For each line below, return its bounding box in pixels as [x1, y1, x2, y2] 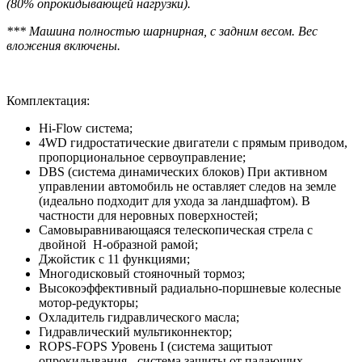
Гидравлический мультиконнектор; [39, 324, 232, 339]
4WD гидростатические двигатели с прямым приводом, [39, 135, 347, 149]
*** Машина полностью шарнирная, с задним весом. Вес [6, 23, 318, 38]
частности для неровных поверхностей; [39, 208, 258, 222]
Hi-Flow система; [39, 120, 133, 135]
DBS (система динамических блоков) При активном [39, 164, 327, 179]
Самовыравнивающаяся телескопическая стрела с [39, 222, 313, 237]
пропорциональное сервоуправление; [39, 149, 246, 164]
